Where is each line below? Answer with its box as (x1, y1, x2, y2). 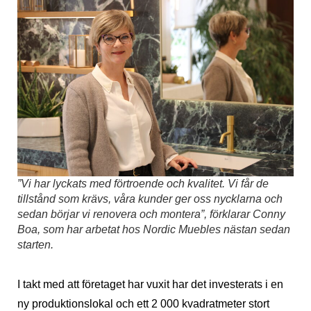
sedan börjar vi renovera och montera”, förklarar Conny (17, 208, 285, 221)
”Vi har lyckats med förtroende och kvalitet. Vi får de (17, 178, 269, 190)
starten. (17, 239, 53, 251)
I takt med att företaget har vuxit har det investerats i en (17, 278, 283, 291)
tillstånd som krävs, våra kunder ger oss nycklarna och (17, 193, 283, 205)
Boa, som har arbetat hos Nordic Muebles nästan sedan (17, 224, 290, 236)
